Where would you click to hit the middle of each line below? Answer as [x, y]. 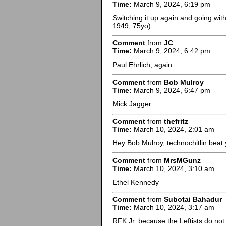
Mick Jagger [132, 104]
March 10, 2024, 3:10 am [173, 168]
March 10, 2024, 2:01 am [173, 129]
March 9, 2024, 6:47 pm [171, 90]
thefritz [176, 121]
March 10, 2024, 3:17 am [173, 208]
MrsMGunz [182, 160]
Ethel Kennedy [136, 182]
